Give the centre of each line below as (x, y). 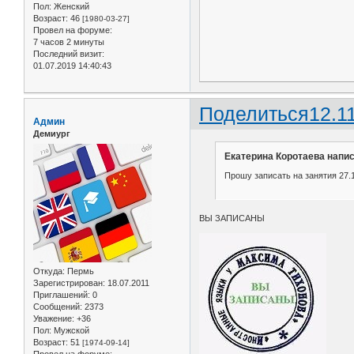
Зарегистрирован (68, 282)
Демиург (52, 134)
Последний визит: (69, 53)
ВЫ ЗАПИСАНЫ (232, 218)
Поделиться (254, 114)
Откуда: (49, 271)
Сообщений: (58, 306)
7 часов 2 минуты (69, 41)
